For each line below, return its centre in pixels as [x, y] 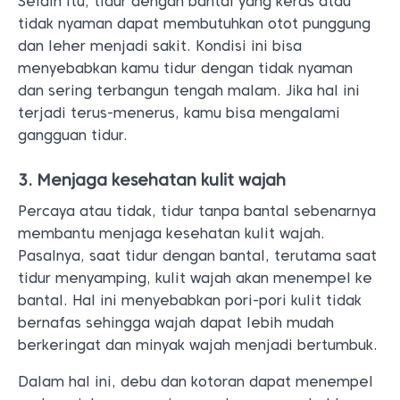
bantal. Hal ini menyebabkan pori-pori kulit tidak [190, 300]
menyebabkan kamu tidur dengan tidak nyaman [185, 68]
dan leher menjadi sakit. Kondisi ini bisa [160, 46]
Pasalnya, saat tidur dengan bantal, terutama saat [197, 256]
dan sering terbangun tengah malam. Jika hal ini [189, 91]
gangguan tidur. [73, 135]
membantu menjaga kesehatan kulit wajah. [171, 233]
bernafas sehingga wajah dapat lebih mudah [176, 323]
